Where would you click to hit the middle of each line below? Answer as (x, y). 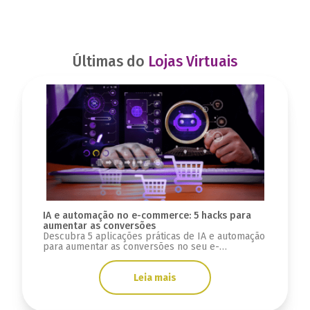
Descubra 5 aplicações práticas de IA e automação (154, 237)
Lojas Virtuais (193, 62)
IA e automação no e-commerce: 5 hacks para (147, 216)
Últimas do (110, 62)
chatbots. (63, 268)
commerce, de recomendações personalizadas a (149, 257)
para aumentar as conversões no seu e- (131, 247)
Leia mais (155, 277)
